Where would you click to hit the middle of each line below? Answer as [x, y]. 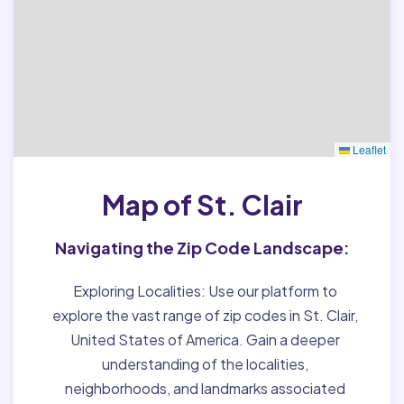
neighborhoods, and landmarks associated [205, 388]
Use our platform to [271, 290]
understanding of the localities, [205, 363]
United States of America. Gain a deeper [205, 339]
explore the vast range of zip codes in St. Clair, [205, 315]
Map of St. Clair [202, 204]
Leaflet [368, 149]
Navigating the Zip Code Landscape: [202, 247]
